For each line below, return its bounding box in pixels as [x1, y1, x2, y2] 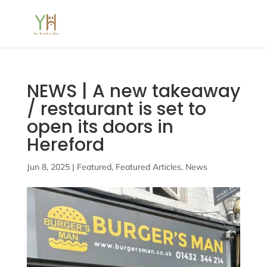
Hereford [26, 132, 104, 157]
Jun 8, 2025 [26, 162, 70, 172]
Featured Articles [115, 162, 181, 172]
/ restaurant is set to [26, 97, 206, 122]
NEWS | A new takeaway [26, 79, 240, 104]
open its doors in [26, 114, 173, 139]
